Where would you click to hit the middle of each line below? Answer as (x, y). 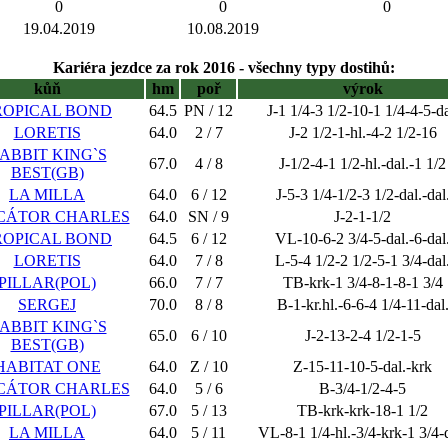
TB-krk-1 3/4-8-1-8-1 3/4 (362, 282)
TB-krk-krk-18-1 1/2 (362, 410)
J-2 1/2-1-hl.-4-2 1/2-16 (362, 132)
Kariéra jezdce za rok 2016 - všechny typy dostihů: (224, 67)
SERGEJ (47, 304)
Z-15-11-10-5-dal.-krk (362, 366)
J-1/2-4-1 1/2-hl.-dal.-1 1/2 (362, 163)
